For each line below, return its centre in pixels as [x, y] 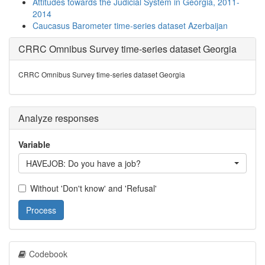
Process [41, 210]
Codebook [48, 254]
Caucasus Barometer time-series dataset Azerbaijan [130, 25]
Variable [34, 144]
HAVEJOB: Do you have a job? [83, 163]
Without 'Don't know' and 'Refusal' [93, 188]
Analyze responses [59, 118]
